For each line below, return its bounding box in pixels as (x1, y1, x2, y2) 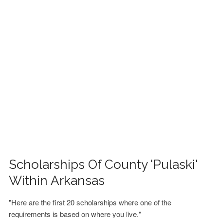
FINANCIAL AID (12, 14, 60, 24)
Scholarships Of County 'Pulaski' (9, 157, 198, 172)
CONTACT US (12, 39, 55, 49)
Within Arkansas (9, 173, 105, 188)
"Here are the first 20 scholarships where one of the (9, 197, 172, 207)
